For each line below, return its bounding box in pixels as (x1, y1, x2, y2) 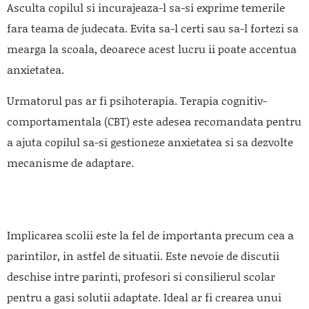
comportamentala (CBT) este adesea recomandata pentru (7, 112, 301, 129)
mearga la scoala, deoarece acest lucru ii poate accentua (7, 40, 297, 57)
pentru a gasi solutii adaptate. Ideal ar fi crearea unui (7, 288, 281, 305)
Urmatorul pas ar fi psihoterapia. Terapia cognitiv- (7, 92, 267, 108)
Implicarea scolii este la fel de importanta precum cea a (7, 226, 294, 243)
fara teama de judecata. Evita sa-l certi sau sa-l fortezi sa (7, 19, 299, 36)
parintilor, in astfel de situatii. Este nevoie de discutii (7, 247, 279, 263)
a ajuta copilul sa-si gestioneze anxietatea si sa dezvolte (7, 133, 293, 150)
